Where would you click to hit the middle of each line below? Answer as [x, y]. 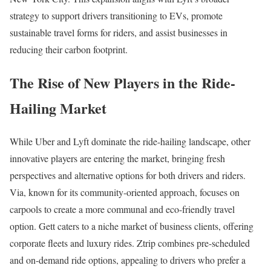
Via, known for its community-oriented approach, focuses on [125, 192]
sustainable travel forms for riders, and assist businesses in [119, 33]
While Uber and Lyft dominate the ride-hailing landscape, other [130, 141]
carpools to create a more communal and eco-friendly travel [122, 209]
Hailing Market [58, 108]
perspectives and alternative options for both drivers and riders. [128, 175]
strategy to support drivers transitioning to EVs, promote [116, 16]
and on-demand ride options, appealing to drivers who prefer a [128, 260]
